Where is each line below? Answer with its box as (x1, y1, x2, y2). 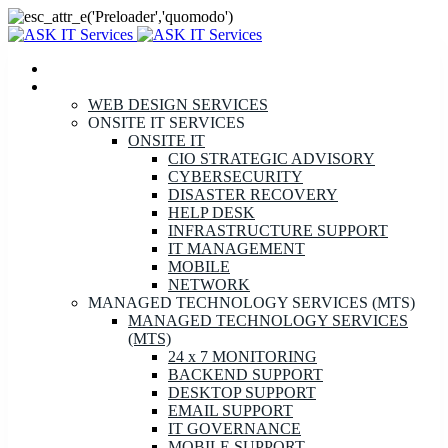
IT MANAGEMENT (168, 240, 305, 257)
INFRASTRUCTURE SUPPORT (168, 222, 388, 239)
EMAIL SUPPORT (168, 402, 293, 419)
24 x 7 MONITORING (168, 348, 317, 365)
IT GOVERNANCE (168, 420, 301, 437)
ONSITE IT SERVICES (88, 114, 245, 131)
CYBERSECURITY (168, 168, 303, 185)
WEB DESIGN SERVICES (88, 96, 268, 113)
